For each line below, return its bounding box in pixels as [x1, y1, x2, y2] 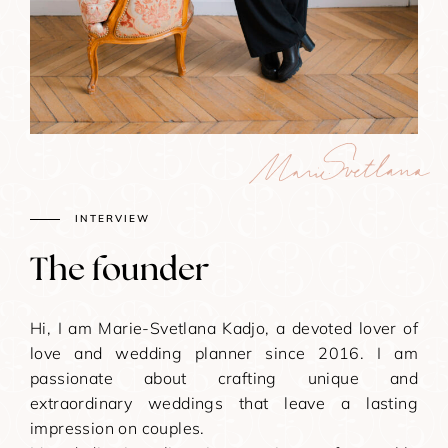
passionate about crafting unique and [30, 367, 418, 388]
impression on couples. [30, 417, 205, 438]
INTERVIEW [75, 211, 150, 225]
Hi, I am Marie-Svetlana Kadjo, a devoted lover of [30, 317, 418, 338]
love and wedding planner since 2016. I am [30, 342, 418, 363]
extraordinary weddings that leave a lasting [30, 392, 418, 413]
